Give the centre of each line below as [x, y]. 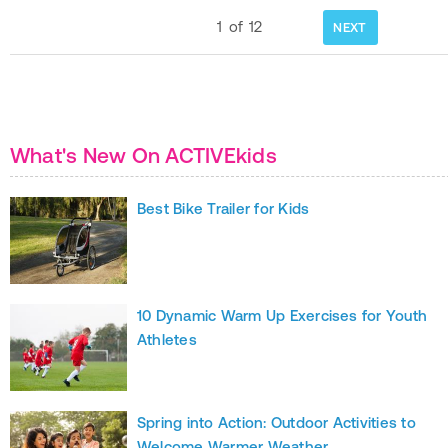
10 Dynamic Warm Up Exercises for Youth [282, 315]
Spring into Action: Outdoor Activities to [276, 422]
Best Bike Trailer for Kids [223, 208]
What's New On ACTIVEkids [143, 154]
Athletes [167, 339]
